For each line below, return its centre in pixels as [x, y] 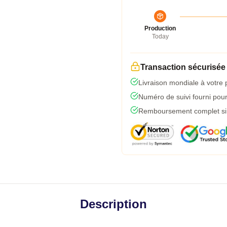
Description [113, 204]
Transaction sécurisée [183, 67]
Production [160, 28]
